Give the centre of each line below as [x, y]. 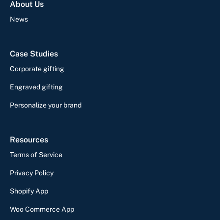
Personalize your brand [46, 105]
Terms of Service [36, 155]
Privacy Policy [32, 173]
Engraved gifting [36, 87]
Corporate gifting [37, 69]
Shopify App [29, 191]
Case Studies [34, 54]
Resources [29, 140]
